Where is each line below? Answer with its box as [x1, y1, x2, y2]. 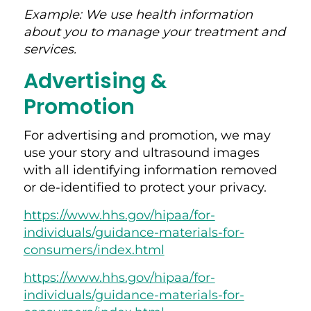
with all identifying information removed [23, 162, 277, 178]
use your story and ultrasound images [23, 144, 260, 160]
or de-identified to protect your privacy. [23, 179, 270, 195]
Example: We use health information [23, 6, 253, 22]
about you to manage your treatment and [23, 24, 285, 40]
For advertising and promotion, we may [23, 127, 271, 143]
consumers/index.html [23, 242, 165, 258]
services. [23, 41, 80, 57]
